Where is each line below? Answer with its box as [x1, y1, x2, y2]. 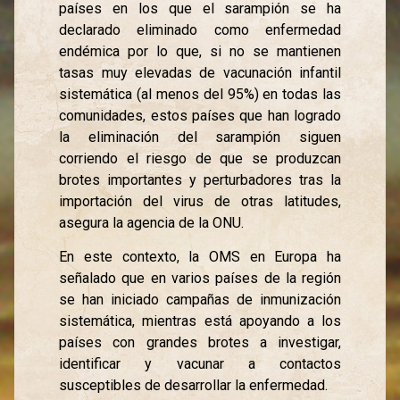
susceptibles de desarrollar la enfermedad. [59, 377, 329, 394]
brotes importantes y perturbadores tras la [59, 171, 342, 188]
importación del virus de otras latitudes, [59, 192, 342, 210]
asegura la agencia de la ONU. [59, 213, 245, 231]
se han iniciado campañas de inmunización [59, 291, 342, 308]
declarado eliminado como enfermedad [59, 21, 342, 38]
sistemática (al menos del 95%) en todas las [59, 85, 342, 103]
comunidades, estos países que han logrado [59, 106, 342, 124]
